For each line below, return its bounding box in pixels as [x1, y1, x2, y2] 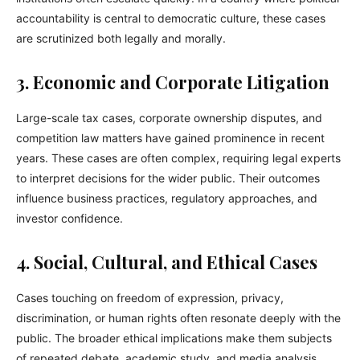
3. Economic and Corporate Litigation [16, 70, 329, 95]
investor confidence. [16, 211, 123, 226]
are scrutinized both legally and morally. [16, 31, 226, 46]
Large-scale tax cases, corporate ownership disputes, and [16, 111, 322, 125]
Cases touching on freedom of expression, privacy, [16, 291, 284, 305]
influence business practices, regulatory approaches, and [16, 191, 317, 206]
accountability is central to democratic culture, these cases [16, 11, 325, 26]
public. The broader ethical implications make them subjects [16, 331, 332, 346]
